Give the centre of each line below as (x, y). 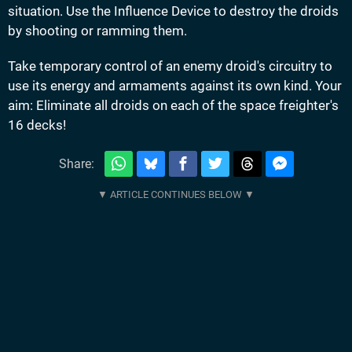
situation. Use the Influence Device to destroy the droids (173, 11)
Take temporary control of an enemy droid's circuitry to (170, 66)
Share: (76, 163)
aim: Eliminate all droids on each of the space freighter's (173, 106)
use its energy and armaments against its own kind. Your (175, 86)
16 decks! (37, 125)
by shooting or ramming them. (97, 31)
